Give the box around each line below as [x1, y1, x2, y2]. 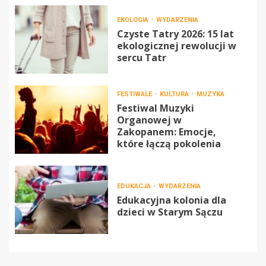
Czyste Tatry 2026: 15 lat [116, 27, 234, 40]
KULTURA [159, 90, 191, 98]
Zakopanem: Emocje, [116, 125, 216, 138]
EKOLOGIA [116, 15, 150, 24]
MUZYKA [196, 90, 224, 98]
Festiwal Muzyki [116, 101, 194, 115]
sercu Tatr [116, 50, 166, 64]
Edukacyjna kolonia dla [116, 193, 226, 207]
